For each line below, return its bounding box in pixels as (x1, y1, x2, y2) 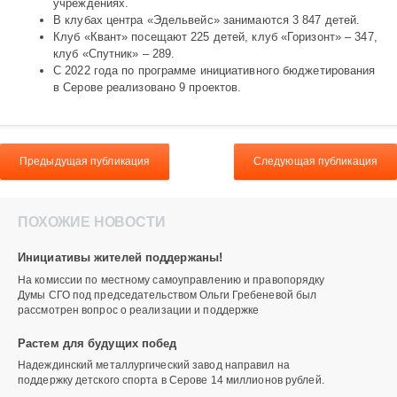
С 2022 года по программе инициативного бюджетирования (53, 64, 376, 78)
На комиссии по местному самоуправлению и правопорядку (18, 273, 325, 285)
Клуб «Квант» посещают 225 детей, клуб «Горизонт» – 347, (53, 30, 378, 44)
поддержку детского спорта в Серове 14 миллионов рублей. (18, 374, 324, 386)
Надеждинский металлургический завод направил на (18, 359, 290, 371)
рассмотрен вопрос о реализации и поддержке (18, 303, 260, 315)
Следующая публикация (253, 155, 378, 168)
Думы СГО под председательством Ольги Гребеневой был (18, 288, 317, 300)
